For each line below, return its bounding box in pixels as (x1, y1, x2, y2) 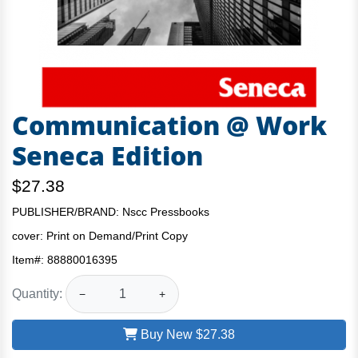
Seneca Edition (12, 138, 203, 173)
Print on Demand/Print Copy (46, 229, 188, 242)
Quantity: (12, 286, 62, 300)
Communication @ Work (12, 108, 327, 142)
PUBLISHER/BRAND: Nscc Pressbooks (12, 205, 209, 218)
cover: (12, 229, 46, 242)
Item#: (12, 253, 47, 266)
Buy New (137, 328, 196, 341)
